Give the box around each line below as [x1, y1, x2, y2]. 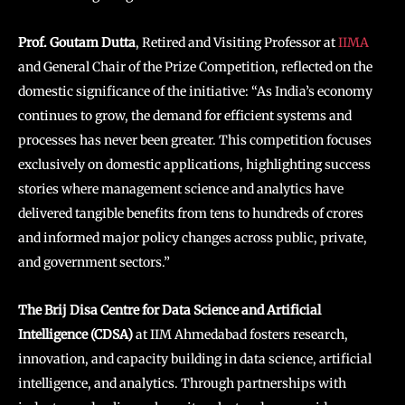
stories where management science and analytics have [18, 180, 344, 197]
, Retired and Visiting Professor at [136, 33, 338, 51]
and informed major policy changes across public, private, [18, 229, 367, 246]
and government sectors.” [18, 253, 170, 270]
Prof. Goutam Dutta [18, 33, 136, 51]
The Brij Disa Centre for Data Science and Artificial [18, 301, 321, 318]
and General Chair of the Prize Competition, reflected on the [18, 58, 372, 75]
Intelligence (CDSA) [18, 325, 133, 343]
